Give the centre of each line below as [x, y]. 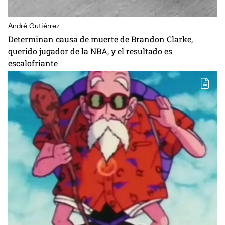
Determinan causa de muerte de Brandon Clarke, [100, 39]
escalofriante [33, 63]
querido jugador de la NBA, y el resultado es [90, 51]
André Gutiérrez [34, 26]
